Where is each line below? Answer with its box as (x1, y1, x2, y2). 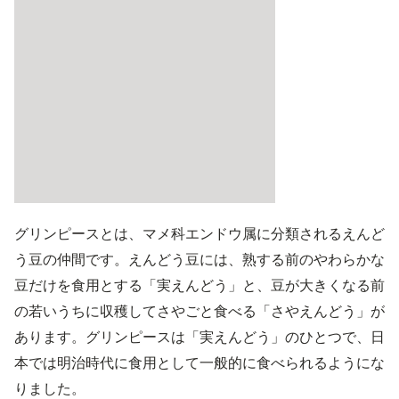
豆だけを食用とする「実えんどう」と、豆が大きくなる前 (14, 276, 385, 294)
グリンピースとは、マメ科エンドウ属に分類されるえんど (14, 224, 385, 242)
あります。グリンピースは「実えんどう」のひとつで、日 (14, 328, 385, 346)
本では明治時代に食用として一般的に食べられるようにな (14, 354, 385, 371)
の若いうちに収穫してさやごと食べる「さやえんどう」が (14, 302, 385, 320)
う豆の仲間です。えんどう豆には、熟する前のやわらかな (14, 250, 385, 268)
